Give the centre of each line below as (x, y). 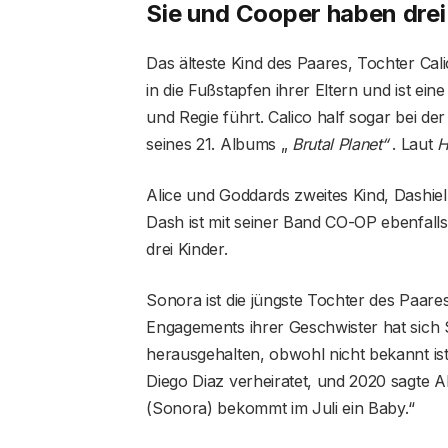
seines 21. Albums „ (219, 143)
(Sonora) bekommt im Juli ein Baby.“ (281, 407)
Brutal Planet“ (339, 143)
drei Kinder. (187, 248)
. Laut (412, 143)
